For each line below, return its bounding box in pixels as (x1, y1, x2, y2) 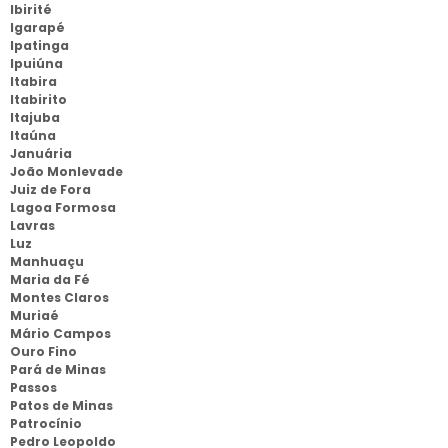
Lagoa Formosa (10, 199, 116, 216)
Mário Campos (10, 325, 111, 342)
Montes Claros (10, 289, 109, 306)
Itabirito (10, 91, 67, 108)
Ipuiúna (10, 55, 63, 72)
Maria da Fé (10, 271, 90, 288)
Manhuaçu (10, 253, 84, 270)
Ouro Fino (10, 343, 77, 360)
